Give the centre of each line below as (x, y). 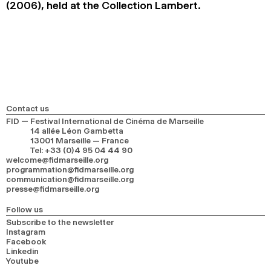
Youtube (22, 261)
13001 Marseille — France (80, 141)
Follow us (24, 210)
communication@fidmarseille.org (70, 179)
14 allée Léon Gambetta (77, 131)
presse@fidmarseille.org (53, 189)
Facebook (26, 242)
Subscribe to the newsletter (60, 222)
